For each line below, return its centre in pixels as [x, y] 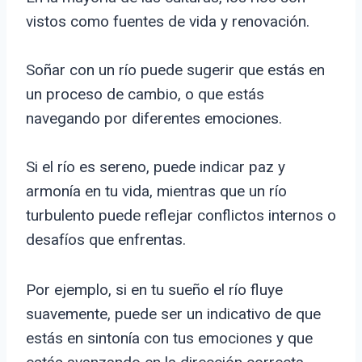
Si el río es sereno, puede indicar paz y [156, 167]
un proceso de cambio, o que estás [145, 95]
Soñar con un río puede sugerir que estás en [175, 70]
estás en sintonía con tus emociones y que [169, 339]
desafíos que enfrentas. [106, 240]
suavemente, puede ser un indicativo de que [173, 314]
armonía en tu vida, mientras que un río [156, 192]
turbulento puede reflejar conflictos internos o [181, 216]
